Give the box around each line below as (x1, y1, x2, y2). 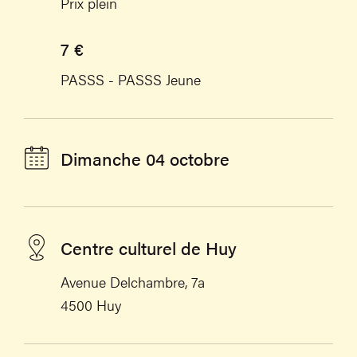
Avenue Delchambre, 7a (61, 272, 205, 292)
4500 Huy (61, 295, 121, 316)
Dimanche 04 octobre (61, 145, 229, 171)
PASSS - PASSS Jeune (61, 69, 201, 90)
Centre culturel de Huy (61, 235, 237, 261)
